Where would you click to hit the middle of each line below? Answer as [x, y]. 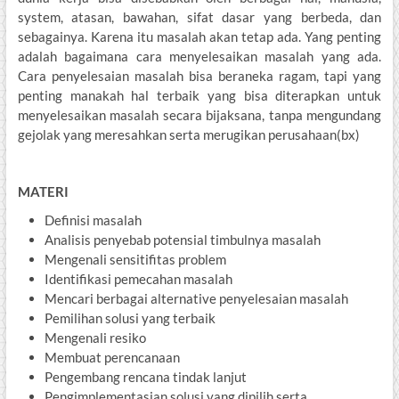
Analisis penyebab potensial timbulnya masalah [182, 240]
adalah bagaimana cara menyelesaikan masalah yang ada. [199, 57]
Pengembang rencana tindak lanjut [145, 377]
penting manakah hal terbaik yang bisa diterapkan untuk [199, 96]
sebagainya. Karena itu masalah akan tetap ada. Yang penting [199, 37]
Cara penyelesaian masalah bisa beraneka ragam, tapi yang [199, 76]
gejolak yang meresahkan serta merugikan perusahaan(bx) [188, 135]
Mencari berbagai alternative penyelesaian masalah [196, 299]
